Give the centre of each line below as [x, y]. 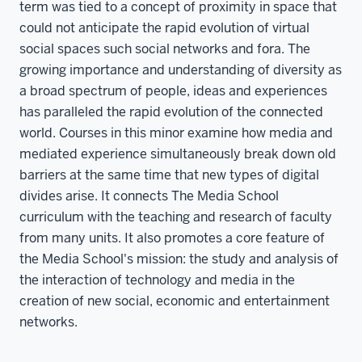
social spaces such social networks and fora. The [165, 48]
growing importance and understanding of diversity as [181, 69]
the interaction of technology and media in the [157, 280]
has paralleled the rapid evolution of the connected [171, 112]
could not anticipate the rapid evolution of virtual [164, 27]
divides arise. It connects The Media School [149, 196]
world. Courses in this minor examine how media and [176, 133]
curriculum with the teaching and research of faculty [176, 217]
